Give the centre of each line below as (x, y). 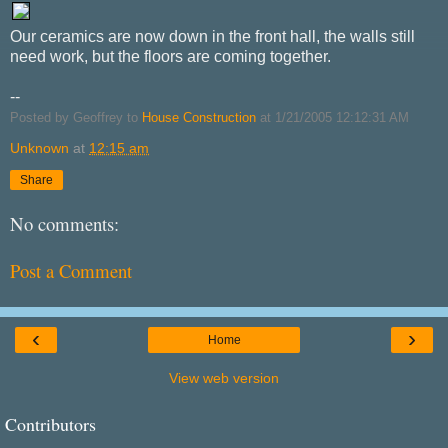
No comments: (64, 224)
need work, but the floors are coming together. (170, 56)
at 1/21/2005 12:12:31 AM (332, 117)
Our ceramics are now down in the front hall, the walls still (212, 36)
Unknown (39, 147)
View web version (224, 378)
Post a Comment (71, 271)
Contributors (50, 424)
